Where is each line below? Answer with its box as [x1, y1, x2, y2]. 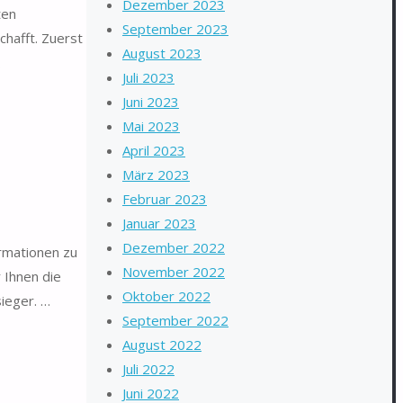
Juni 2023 [122, 93, 179, 111]
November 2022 [122, 263, 225, 281]
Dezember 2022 [122, 238, 225, 256]
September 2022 [122, 311, 228, 329]
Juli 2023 [122, 68, 175, 86]
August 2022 [122, 336, 201, 354]
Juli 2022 [122, 360, 175, 378]
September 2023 [122, 20, 228, 38]
